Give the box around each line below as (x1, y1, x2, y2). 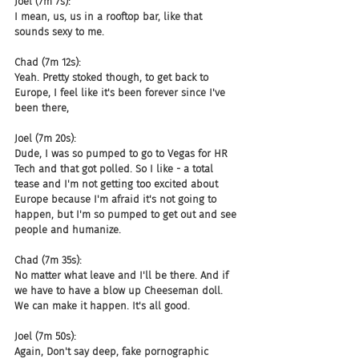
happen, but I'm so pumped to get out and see (14, 208, 240, 220)
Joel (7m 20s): (14, 132, 76, 144)
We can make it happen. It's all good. (14, 300, 190, 312)
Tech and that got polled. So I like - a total (14, 163, 216, 175)
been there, (14, 102, 69, 114)
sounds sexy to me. (14, 26, 104, 38)
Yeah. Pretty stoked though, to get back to (14, 71, 212, 83)
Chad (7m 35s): (14, 254, 82, 266)
